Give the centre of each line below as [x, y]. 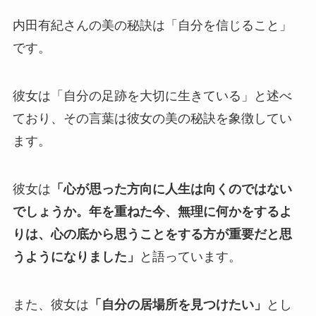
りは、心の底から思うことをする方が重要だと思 [152, 234]
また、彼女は [50, 304]
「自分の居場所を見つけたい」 [177, 304]
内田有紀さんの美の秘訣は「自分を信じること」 [152, 26]
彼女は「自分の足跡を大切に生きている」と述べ [152, 96]
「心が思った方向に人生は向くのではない [171, 189]
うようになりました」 [76, 256]
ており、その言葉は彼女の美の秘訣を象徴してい [152, 118]
